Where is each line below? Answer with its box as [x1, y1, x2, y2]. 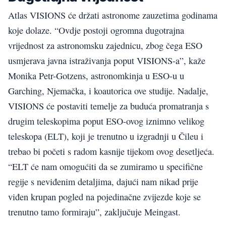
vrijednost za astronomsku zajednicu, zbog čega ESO [8, 39, 202, 51]
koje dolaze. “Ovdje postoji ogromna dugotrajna [8, 24, 184, 36]
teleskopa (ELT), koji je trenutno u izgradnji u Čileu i [8, 130, 203, 142]
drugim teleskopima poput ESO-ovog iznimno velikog [8, 115, 204, 127]
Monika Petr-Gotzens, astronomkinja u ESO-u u [8, 69, 184, 82]
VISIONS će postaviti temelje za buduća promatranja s [8, 99, 209, 112]
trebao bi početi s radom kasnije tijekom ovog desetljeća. [8, 145, 214, 157]
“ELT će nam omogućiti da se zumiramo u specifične [8, 160, 203, 173]
